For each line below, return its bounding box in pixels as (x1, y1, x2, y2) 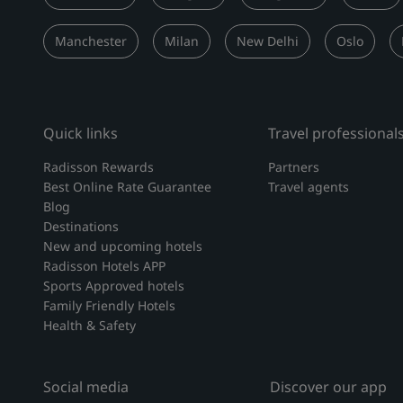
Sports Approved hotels (43, 277, 184, 294)
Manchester (55, 32, 127, 49)
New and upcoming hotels (43, 237, 202, 255)
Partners (267, 158, 319, 175)
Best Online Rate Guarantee (43, 178, 211, 195)
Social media (43, 377, 129, 397)
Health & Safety (43, 317, 136, 334)
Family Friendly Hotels (43, 297, 175, 314)
